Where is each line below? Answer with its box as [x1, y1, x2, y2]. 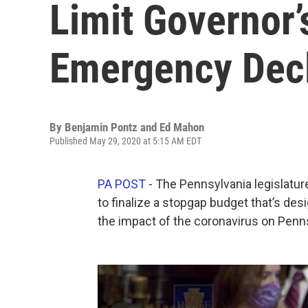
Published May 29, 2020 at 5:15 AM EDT [49, 135, 201, 146]
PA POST [98, 177, 146, 191]
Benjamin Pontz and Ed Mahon [65, 120, 204, 134]
